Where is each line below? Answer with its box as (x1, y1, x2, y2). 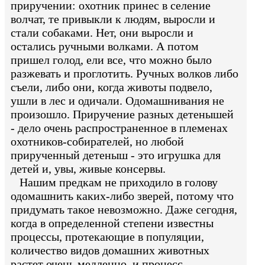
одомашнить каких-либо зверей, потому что (11, 189, 234, 203)
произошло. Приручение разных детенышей (11, 108, 234, 121)
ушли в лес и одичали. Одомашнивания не (11, 94, 224, 108)
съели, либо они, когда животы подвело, (11, 80, 212, 94)
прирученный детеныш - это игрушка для (11, 148, 221, 162)
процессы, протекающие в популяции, (11, 230, 204, 244)
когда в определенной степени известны (11, 216, 214, 230)
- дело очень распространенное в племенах (11, 121, 228, 135)
